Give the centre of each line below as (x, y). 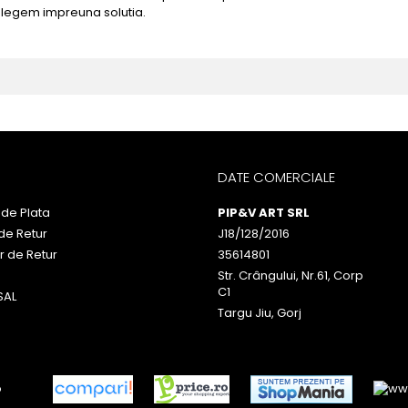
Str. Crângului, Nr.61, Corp (291, 275)
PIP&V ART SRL (264, 213)
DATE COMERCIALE (276, 177)
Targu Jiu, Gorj (260, 313)
